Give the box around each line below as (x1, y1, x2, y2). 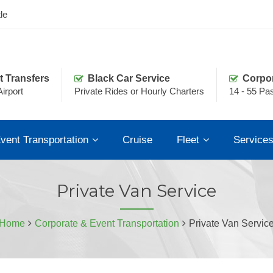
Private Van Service (57, 180, 216, 201)
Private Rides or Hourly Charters (74, 85, 204, 96)
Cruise (122, 133, 152, 146)
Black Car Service (88, 73, 170, 83)
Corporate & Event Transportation (35, 218, 179, 229)
